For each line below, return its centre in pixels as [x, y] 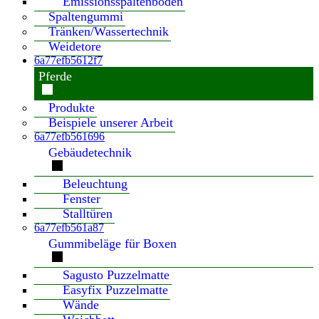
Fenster [82, 199]
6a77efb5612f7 [68, 60]
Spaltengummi [86, 16]
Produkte [72, 108]
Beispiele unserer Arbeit [111, 122]
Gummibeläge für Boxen [113, 244]
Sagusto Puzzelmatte [116, 275]
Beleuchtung [95, 184]
